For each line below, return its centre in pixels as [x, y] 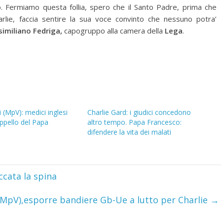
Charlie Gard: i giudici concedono [139, 112]
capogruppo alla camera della [113, 31]
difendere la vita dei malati [129, 132]
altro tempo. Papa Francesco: [135, 122]
